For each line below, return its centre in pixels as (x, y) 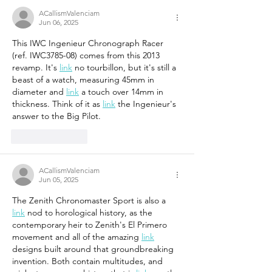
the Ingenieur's (147, 104)
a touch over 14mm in (122, 92)
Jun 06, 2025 (59, 22)
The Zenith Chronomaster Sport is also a (90, 201)
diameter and (39, 92)
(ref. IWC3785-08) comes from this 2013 (87, 56)
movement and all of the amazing (77, 237)
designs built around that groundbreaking (94, 249)
